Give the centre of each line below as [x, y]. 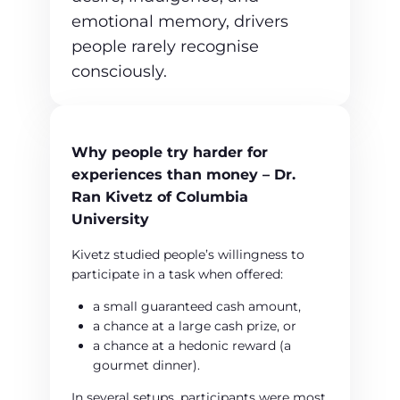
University [110, 220]
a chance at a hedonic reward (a [192, 346]
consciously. [119, 72]
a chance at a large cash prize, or [195, 326]
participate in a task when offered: [177, 275]
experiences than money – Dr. [183, 175]
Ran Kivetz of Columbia [160, 197]
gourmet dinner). [146, 366]
